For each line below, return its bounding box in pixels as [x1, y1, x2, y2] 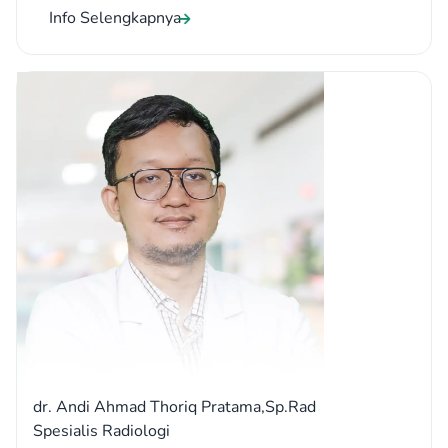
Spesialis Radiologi [33, 420, 170, 443]
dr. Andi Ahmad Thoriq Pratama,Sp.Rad [33, 396, 316, 419]
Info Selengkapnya [49, 7, 181, 30]
